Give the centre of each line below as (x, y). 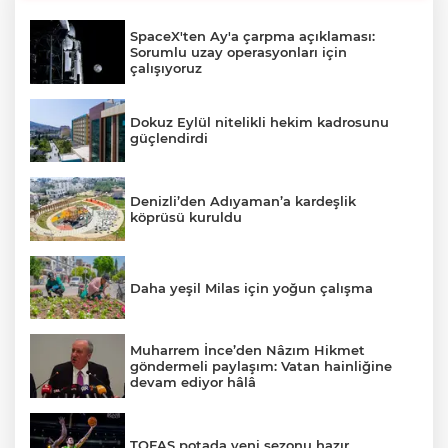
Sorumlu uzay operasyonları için (238, 51)
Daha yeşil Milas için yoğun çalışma (251, 287)
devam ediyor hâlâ (193, 382)
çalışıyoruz (166, 67)
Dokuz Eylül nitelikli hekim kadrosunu (259, 122)
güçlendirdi (169, 138)
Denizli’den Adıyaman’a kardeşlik (243, 200)
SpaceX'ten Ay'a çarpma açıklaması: (252, 35)
